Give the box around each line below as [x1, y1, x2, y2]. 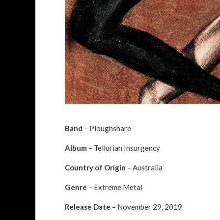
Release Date [65, 202, 110, 211]
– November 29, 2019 [110, 202, 182, 211]
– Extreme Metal [87, 182, 142, 192]
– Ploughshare [82, 123, 131, 133]
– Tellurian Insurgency [87, 143, 160, 152]
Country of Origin [65, 163, 126, 172]
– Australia [126, 163, 163, 172]
